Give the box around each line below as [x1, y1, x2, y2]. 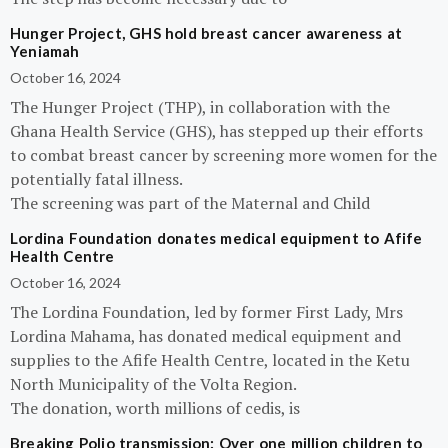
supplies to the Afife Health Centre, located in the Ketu [10, 349, 410, 371]
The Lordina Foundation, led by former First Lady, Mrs [10, 301, 403, 323]
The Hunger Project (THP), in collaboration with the [10, 96, 390, 118]
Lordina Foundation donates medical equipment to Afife [10, 229, 423, 247]
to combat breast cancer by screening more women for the [10, 144, 437, 166]
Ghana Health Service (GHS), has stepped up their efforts [10, 120, 423, 142]
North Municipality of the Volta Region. [10, 373, 297, 395]
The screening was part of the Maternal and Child [10, 192, 370, 214]
